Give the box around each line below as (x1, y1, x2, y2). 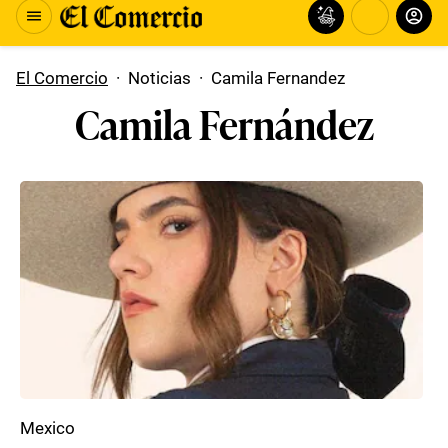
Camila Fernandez (211, 68, 345, 88)
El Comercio (16, 68, 108, 88)
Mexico (20, 418, 75, 438)
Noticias (128, 68, 191, 88)
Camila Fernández (74, 93, 374, 152)
